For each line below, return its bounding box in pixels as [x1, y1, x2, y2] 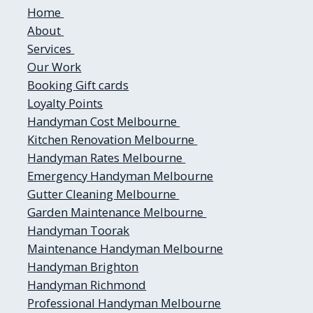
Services [27, 40, 75, 57]
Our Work [27, 58, 82, 75]
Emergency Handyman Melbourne [27, 167, 214, 184]
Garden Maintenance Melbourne [27, 203, 207, 220]
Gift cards [75, 76, 129, 93]
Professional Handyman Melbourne [27, 294, 221, 311]
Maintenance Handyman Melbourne [27, 240, 224, 256]
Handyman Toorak [27, 221, 130, 238]
